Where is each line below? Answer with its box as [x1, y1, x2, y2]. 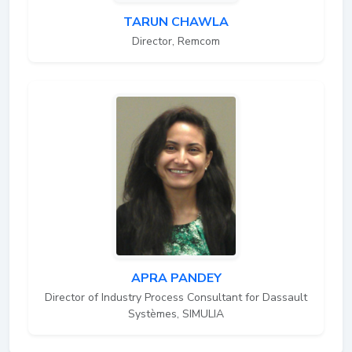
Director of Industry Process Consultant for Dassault [45, 289, 307, 305]
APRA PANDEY [130, 269, 222, 287]
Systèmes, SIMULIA [128, 306, 224, 321]
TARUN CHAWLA [123, 13, 229, 31]
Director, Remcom [132, 33, 220, 49]
